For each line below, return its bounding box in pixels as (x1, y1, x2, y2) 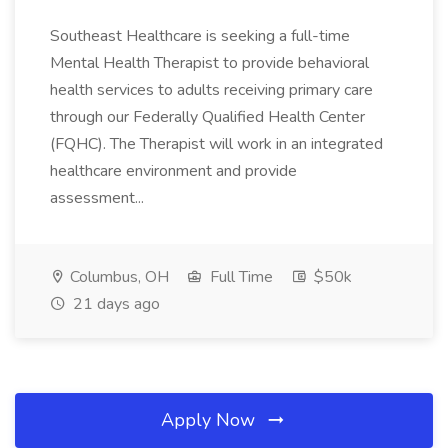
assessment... (50, 187, 148, 209)
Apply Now (161, 408, 260, 432)
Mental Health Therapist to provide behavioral (50, 52, 369, 74)
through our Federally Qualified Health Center (50, 106, 365, 128)
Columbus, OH (66, 266, 169, 288)
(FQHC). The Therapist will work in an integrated (50, 133, 383, 155)
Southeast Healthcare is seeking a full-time (50, 25, 350, 47)
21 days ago (69, 293, 160, 315)
